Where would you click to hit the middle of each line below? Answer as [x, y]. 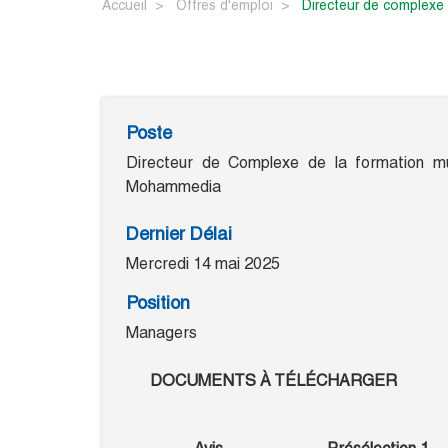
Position [158, 303]
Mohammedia [173, 187]
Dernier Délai [179, 234]
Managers [161, 333]
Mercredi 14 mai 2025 [203, 264]
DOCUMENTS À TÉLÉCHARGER [273, 381]
